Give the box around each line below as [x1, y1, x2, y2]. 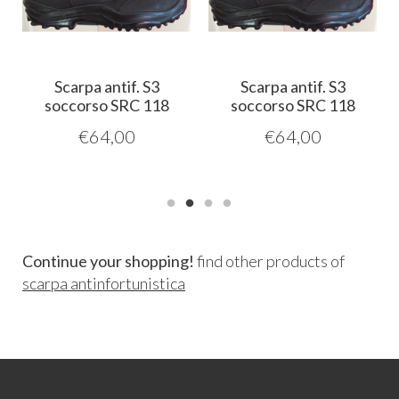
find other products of [194, 251, 345, 272]
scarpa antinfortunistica [22, 273, 185, 294]
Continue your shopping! [22, 251, 194, 272]
